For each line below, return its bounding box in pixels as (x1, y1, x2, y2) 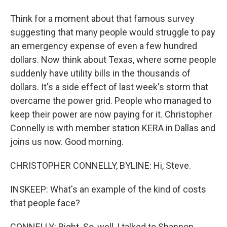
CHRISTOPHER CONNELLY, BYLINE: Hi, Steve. (10, 160, 191, 171)
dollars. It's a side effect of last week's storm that (10, 82, 208, 92)
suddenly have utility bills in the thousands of (10, 68, 191, 79)
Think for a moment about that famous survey (10, 13, 195, 24)
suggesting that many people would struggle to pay (10, 27, 215, 37)
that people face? (10, 198, 80, 208)
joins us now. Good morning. (10, 136, 124, 147)
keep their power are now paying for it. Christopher (10, 109, 212, 120)
